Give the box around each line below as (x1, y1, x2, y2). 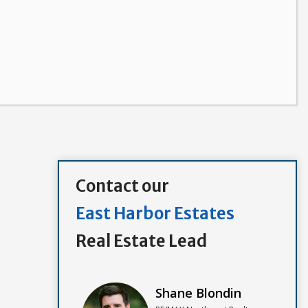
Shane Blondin (155, 284, 241, 301)
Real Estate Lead (75, 230, 207, 252)
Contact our (75, 175, 169, 197)
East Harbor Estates (75, 202, 234, 224)
